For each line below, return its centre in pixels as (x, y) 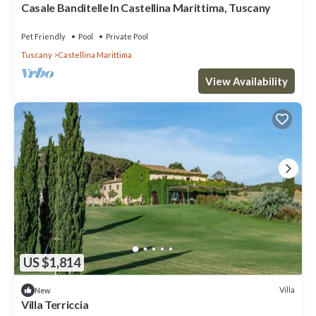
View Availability (247, 81)
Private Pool (127, 37)
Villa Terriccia (55, 304)
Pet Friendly (43, 37)
